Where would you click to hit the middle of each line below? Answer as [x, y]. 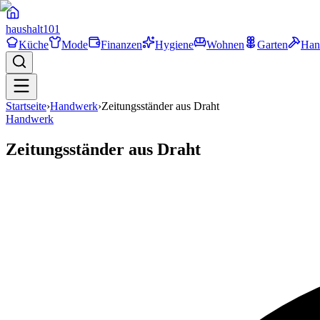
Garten [272, 45]
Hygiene [174, 45]
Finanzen [121, 45]
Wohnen [225, 45]
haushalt [24, 29]
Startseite [26, 106]
